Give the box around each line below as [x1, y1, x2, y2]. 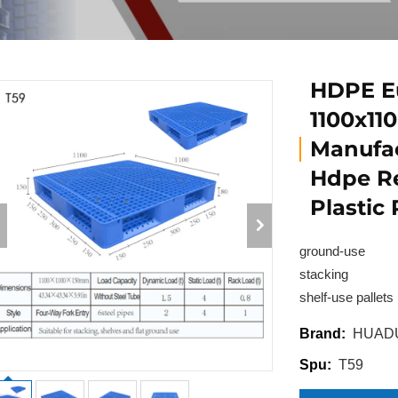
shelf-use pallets [299, 290, 394, 305]
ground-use [299, 243, 366, 259]
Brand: [299, 326, 346, 341]
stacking [299, 267, 349, 282]
